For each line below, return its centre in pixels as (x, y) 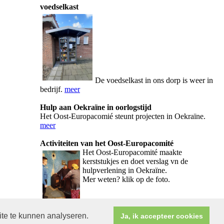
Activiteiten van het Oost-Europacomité (107, 143)
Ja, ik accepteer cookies (161, 216)
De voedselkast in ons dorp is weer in (154, 80)
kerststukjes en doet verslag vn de (135, 161)
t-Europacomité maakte (145, 152)
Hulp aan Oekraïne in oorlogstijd (96, 107)
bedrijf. (52, 89)
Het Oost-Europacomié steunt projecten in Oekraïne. (123, 116)
